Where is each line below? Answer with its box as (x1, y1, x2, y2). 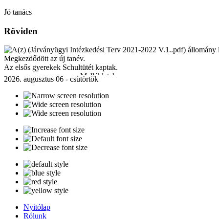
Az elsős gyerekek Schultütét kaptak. (4, 63, 118, 72)
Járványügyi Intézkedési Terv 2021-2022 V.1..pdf (5, 82, 158, 91)
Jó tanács (4, 8, 32, 16)
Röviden (4, 25, 38, 36)
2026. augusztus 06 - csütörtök (4, 75, 98, 84)
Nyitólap (23, 203, 50, 212)
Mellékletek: (80, 72, 118, 81)
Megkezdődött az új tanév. (4, 54, 85, 63)
